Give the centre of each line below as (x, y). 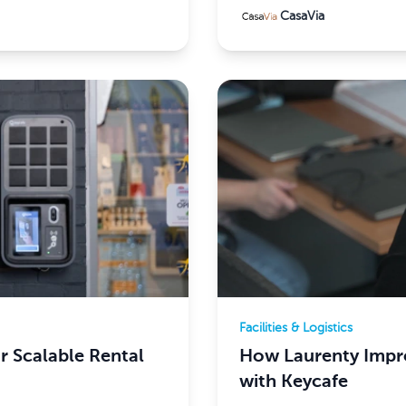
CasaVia (302, 16)
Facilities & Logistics (296, 328)
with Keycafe (294, 382)
